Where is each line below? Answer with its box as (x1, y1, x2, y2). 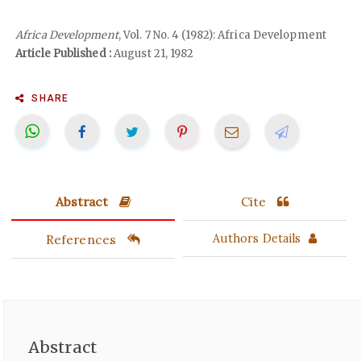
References (45, 230, 120, 247)
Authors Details (212, 230, 301, 246)
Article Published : (15, 46, 111, 60)
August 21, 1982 (110, 46, 194, 60)
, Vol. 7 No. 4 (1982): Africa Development (118, 27, 326, 42)
